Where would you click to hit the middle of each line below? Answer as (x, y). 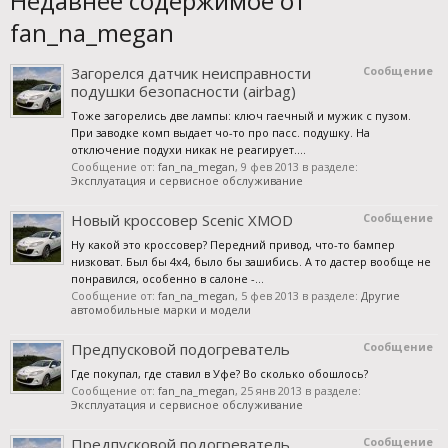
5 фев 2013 (270, 295)
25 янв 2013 (271, 390)
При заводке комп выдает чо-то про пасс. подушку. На (220, 132)
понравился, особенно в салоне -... (167, 278)
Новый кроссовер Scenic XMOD (182, 220)
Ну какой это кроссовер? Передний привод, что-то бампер (233, 244)
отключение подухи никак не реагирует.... (188, 149)
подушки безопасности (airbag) (183, 91)
